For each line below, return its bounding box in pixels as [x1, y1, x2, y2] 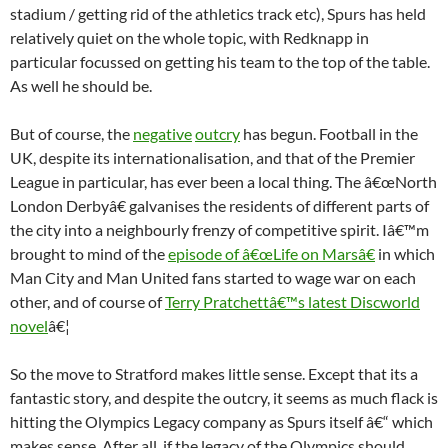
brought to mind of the [10, 243, 168, 263]
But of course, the [10, 123, 133, 143]
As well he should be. [10, 75, 152, 95]
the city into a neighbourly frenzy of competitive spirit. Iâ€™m [10, 219, 429, 239]
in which [375, 243, 435, 263]
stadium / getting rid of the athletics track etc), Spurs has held [10, 3, 426, 23]
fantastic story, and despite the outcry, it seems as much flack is [10, 387, 438, 407]
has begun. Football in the [240, 123, 418, 143]
